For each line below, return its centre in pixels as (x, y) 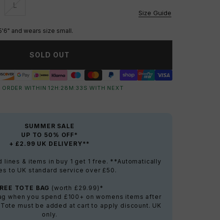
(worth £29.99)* (78, 188)
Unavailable (33, 10)
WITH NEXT (106, 88)
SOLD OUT (50, 55)
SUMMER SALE (50, 126)
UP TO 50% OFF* (50, 135)
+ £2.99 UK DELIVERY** (50, 144)
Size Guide (155, 13)
